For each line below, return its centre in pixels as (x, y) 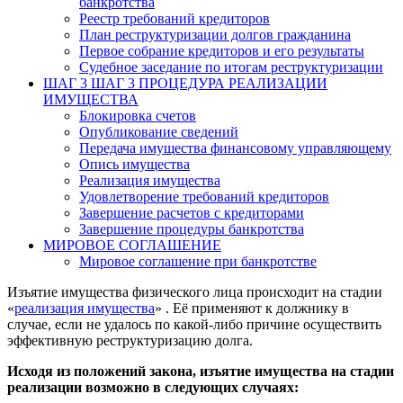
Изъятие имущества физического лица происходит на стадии (195, 291)
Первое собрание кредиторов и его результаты (222, 50)
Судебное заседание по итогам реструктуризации (231, 67)
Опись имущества (134, 164)
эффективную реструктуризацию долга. (130, 340)
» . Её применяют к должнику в (252, 308)
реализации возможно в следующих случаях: (153, 387)
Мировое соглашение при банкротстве (198, 261)
